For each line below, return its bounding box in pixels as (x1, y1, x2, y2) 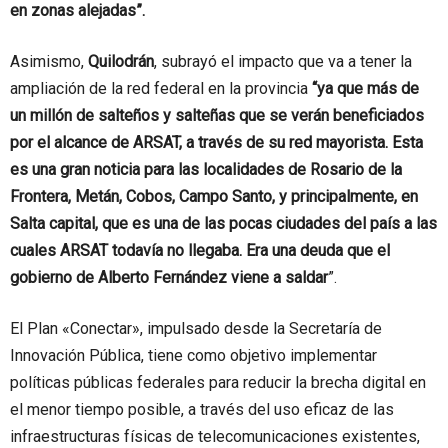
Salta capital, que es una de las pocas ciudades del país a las (10, 214, 437, 234)
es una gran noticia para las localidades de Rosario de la (10, 160, 402, 180)
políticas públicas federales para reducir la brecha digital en (10, 373, 426, 393)
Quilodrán (88, 52, 154, 72)
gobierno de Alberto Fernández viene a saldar (10, 268, 328, 288)
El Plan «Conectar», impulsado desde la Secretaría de (10, 319, 382, 339)
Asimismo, (10, 52, 88, 72)
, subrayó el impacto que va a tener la (154, 52, 412, 72)
